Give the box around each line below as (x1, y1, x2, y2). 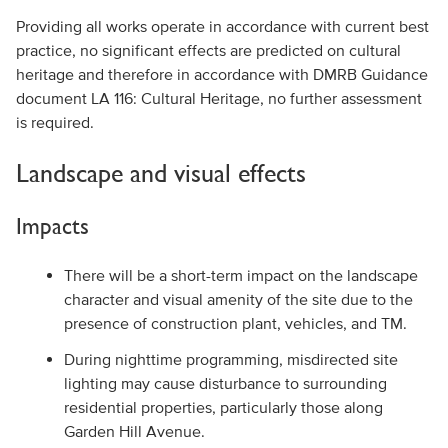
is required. (15, 113, 94, 131)
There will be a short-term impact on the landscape (63, 266, 418, 284)
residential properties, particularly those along (63, 398, 383, 416)
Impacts (15, 212, 89, 239)
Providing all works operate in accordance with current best (15, 17, 429, 35)
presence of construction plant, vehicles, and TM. (63, 314, 407, 332)
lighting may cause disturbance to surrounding (63, 374, 387, 392)
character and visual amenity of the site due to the (63, 290, 413, 308)
